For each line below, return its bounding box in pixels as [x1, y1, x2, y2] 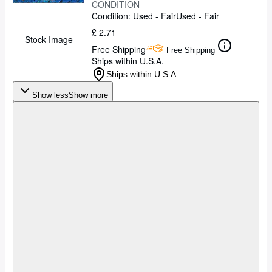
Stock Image [24, 33, 73, 46]
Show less [32, 90, 69, 100]
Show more [69, 90, 108, 100]
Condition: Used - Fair [92, 10, 176, 22]
